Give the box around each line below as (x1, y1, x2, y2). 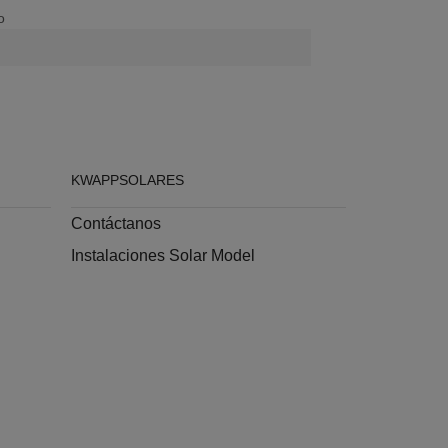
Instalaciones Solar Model (71, 246, 255, 264)
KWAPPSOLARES (71, 171, 184, 188)
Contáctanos (71, 214, 161, 232)
